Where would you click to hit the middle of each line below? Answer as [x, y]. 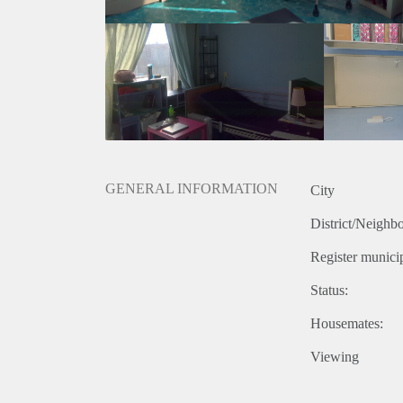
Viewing [335, 357]
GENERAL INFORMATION [192, 189]
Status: [329, 291]
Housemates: [347, 324]
